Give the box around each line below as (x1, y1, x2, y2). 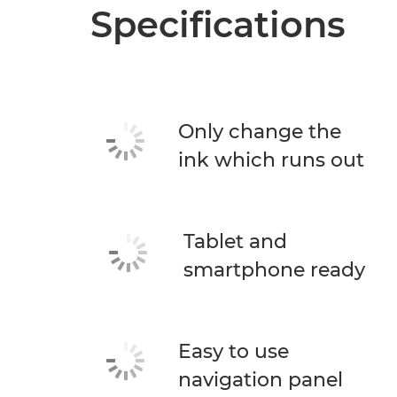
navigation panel (178, 368, 344, 392)
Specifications (90, 3, 346, 46)
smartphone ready (183, 258, 365, 282)
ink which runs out (178, 148, 365, 172)
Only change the (178, 120, 342, 144)
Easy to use (178, 339, 290, 363)
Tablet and (183, 230, 287, 253)
